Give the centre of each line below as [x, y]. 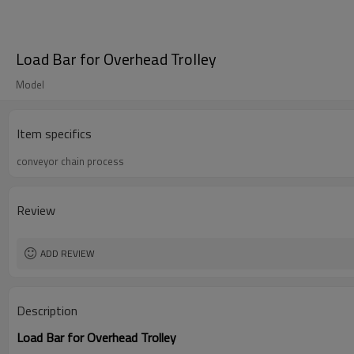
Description [47, 311]
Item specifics [54, 134]
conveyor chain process [70, 161]
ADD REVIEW [68, 253]
